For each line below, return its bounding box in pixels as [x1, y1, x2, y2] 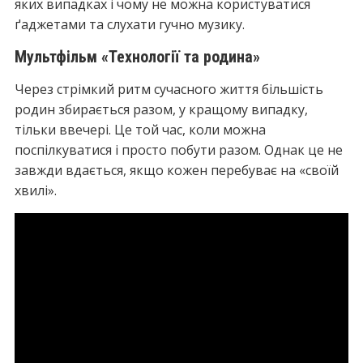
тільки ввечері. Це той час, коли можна [14, 121, 266, 139]
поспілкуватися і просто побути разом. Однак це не [14, 141, 343, 159]
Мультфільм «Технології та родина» [14, 47, 260, 66]
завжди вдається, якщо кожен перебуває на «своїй [14, 161, 339, 179]
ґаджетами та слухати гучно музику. [14, 15, 245, 33]
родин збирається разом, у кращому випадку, [14, 100, 308, 118]
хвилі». [14, 181, 57, 199]
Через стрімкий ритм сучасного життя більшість [14, 80, 323, 98]
